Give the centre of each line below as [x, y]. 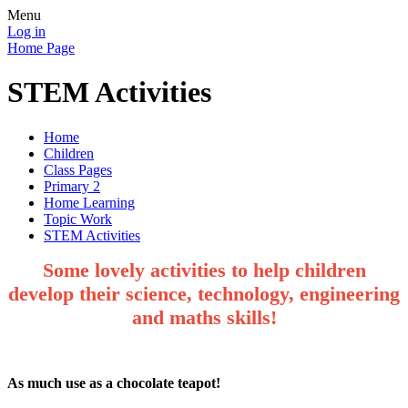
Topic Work [78, 219]
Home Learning [89, 202]
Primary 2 [72, 186]
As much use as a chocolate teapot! [114, 382]
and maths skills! [204, 317]
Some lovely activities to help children [204, 270]
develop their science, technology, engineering [204, 293]
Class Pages [78, 169]
